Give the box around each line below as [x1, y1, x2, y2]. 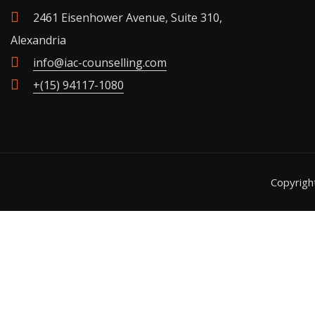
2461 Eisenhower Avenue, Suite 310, [33, 9, 222, 25]
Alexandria [11, 32, 66, 48]
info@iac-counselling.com [33, 54, 167, 70]
